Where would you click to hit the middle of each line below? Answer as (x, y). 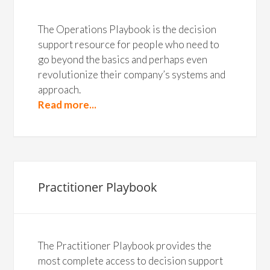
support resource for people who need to (129, 44)
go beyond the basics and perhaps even (123, 59)
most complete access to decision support (131, 261)
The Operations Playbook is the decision (127, 29)
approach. (60, 89)
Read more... (67, 105)
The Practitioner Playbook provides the (125, 246)
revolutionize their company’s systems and (132, 74)
